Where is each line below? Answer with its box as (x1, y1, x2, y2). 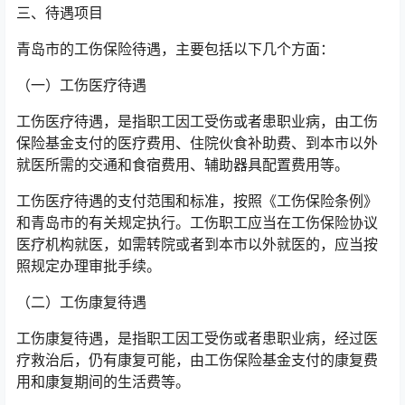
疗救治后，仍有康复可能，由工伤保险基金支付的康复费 (16, 351, 378, 369)
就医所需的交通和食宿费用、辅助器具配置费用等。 (16, 155, 349, 174)
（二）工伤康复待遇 (16, 293, 146, 311)
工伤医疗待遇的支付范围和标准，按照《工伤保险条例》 (16, 192, 378, 210)
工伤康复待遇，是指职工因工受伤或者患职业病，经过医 (16, 329, 378, 347)
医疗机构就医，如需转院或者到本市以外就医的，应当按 (16, 235, 378, 253)
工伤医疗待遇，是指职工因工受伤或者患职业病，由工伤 (16, 112, 378, 130)
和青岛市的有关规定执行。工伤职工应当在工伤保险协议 (16, 213, 378, 231)
